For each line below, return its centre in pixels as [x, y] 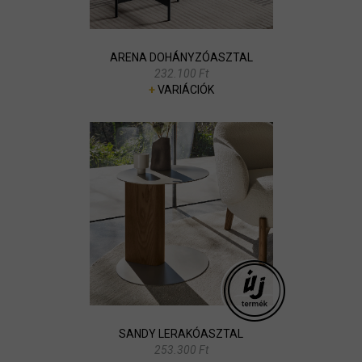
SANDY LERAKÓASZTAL [181, 333]
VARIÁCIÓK [184, 89]
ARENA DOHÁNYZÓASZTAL [181, 57]
